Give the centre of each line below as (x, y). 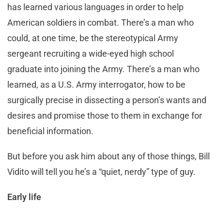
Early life (24, 197)
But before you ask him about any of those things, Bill (108, 156)
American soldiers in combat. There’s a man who (101, 22)
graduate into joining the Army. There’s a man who (103, 69)
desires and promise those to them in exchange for (105, 115)
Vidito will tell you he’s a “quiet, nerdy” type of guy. (101, 171)
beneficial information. (51, 131)
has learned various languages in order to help (95, 7)
